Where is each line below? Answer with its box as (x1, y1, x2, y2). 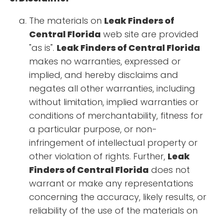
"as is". (29, 42, 57, 54)
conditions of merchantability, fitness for (29, 109, 203, 122)
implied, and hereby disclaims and (29, 69, 178, 81)
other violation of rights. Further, (29, 150, 168, 163)
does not (149, 164, 190, 176)
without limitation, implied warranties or (29, 96, 199, 108)
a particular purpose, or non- (29, 123, 157, 136)
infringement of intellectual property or (29, 137, 198, 149)
